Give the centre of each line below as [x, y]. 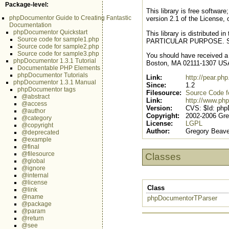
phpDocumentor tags [47, 89]
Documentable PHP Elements [59, 68]
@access [34, 104]
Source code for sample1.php [58, 39]
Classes [163, 157]
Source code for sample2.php [58, 47]
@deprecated [40, 132]
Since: [156, 85]
